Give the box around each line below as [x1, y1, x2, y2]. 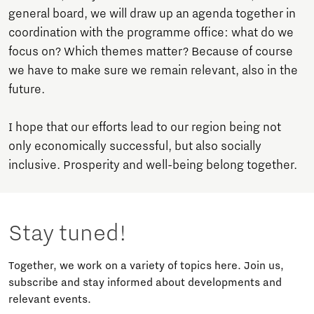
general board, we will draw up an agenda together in [8, 6, 296, 21]
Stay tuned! [8, 219, 126, 247]
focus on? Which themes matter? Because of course [8, 44, 293, 59]
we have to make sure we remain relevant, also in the [8, 63, 298, 78]
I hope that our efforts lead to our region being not [8, 120, 281, 135]
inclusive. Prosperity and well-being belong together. [8, 158, 297, 172]
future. [8, 82, 45, 97]
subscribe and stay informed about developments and [8, 275, 282, 289]
